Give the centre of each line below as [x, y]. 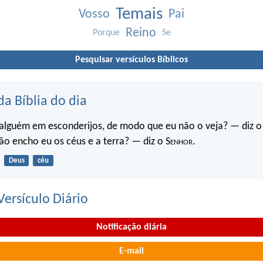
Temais [139, 14]
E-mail [131, 252]
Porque [106, 33]
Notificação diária [131, 227]
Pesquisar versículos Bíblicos [131, 60]
